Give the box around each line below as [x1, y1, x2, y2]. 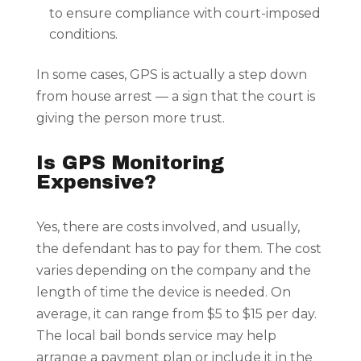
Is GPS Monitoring [35, 152, 224, 174]
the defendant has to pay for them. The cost [35, 241, 322, 257]
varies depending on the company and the [35, 263, 311, 279]
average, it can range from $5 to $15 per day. [35, 306, 317, 322]
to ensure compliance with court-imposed [48, 6, 321, 22]
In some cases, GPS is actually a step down [35, 67, 307, 83]
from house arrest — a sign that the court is [35, 89, 315, 105]
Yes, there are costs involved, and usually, [35, 219, 300, 235]
